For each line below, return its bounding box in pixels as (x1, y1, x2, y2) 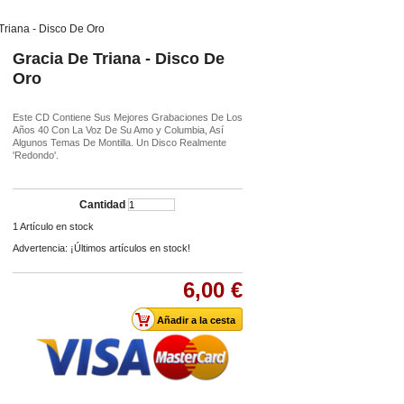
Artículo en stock (20, 221, 94, 232)
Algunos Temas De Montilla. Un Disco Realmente (13, 137, 226, 148)
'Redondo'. (13, 150, 59, 161)
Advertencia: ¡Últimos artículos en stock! (13, 243, 190, 253)
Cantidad (79, 198, 125, 211)
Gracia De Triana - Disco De (13, 50, 225, 68)
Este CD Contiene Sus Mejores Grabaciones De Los (13, 112, 243, 123)
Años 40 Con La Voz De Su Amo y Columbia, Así (13, 124, 224, 135)
